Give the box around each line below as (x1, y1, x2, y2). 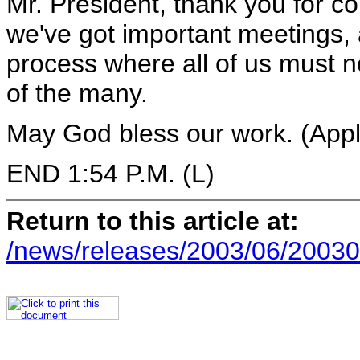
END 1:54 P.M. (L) (6, 159, 215, 188)
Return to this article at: (6, 206, 299, 235)
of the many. (6, 79, 148, 108)
